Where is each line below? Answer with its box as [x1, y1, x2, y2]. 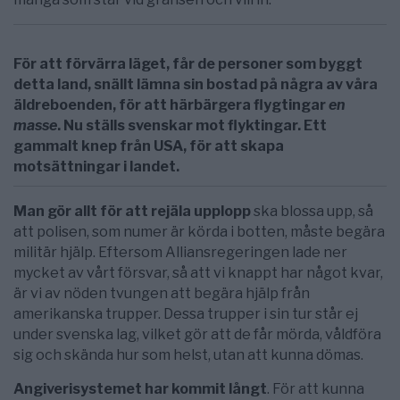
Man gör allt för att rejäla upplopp [13, 203, 251, 221]
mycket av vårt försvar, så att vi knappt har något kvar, [13, 264, 383, 282]
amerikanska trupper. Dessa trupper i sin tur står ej [13, 305, 358, 323]
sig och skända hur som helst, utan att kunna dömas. [13, 346, 363, 364]
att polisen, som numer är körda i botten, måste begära [13, 223, 385, 241]
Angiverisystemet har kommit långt [13, 380, 267, 398]
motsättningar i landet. [13, 158, 179, 176]
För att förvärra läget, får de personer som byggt [13, 55, 362, 73]
